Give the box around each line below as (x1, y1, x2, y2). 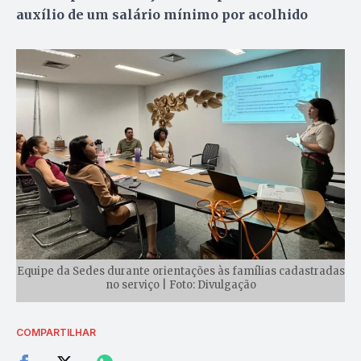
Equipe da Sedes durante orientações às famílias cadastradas (16, 264, 345, 279)
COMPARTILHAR (16, 326, 96, 339)
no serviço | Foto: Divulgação (105, 278, 256, 293)
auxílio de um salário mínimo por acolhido (16, 6, 308, 23)
